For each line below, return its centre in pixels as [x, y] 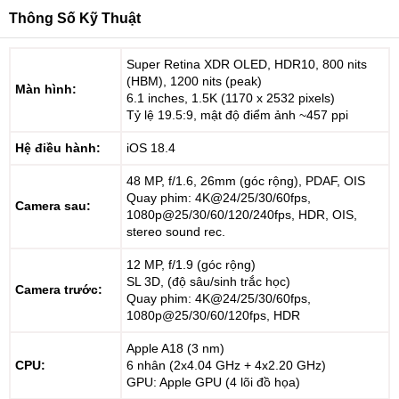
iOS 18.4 [151, 148]
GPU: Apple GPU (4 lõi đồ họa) [213, 382]
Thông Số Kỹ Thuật [75, 18]
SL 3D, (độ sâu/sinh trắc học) [208, 281]
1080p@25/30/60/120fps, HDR [213, 315]
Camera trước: [59, 289]
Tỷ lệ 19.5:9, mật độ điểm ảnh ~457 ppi [237, 115]
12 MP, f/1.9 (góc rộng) [191, 265]
